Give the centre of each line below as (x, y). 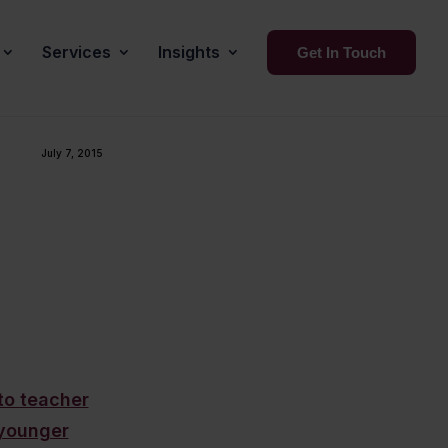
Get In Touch (341, 52)
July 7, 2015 (72, 152)
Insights (189, 52)
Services (76, 52)
